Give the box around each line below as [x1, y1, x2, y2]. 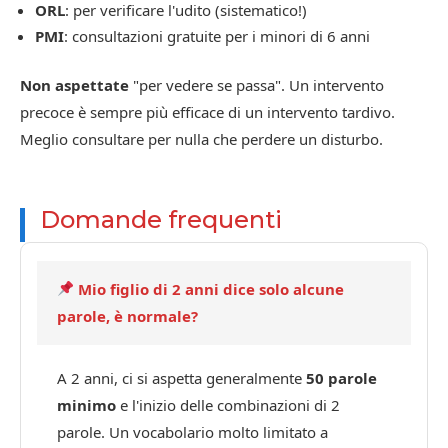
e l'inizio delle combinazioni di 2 [116, 394, 340, 415]
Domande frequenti [40, 204, 282, 234]
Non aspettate [20, 74, 129, 95]
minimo [57, 394, 116, 415]
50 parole [306, 367, 377, 388]
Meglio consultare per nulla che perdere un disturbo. [20, 128, 383, 149]
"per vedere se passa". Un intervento [129, 74, 384, 95]
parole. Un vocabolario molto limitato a [57, 421, 328, 442]
